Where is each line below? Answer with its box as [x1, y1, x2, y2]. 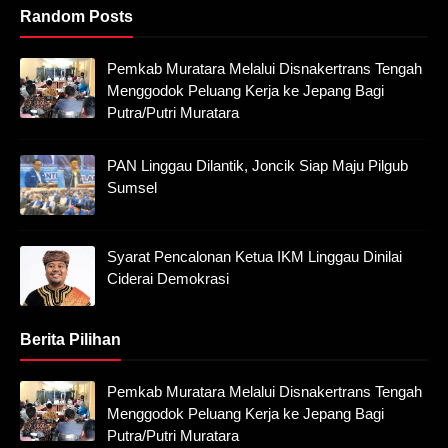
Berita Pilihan [20, 331, 121, 348]
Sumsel [107, 179, 157, 196]
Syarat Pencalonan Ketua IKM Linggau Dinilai [107, 248, 402, 265]
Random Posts [20, 8, 133, 25]
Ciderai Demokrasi [107, 270, 229, 287]
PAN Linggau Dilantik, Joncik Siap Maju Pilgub [107, 157, 408, 174]
